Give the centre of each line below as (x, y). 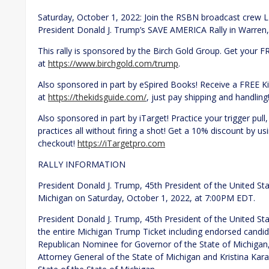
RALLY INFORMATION (82, 164)
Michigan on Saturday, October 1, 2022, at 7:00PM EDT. (147, 198)
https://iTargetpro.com (121, 143)
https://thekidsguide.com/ (97, 97)
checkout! (58, 143)
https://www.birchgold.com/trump (113, 63)
